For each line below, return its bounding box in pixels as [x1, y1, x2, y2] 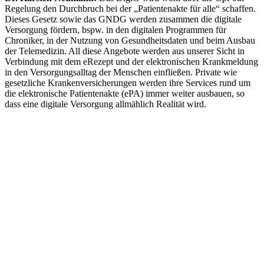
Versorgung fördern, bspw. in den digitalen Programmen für [5, 25, 226, 35]
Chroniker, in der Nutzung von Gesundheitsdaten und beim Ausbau [5, 35, 255, 46]
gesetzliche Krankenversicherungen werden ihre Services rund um [5, 78, 250, 88]
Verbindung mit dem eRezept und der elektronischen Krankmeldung [5, 57, 258, 67]
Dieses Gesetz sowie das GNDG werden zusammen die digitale [5, 14, 242, 25]
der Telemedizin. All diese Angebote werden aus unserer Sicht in [5, 46, 245, 57]
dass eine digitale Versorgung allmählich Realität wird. [5, 99, 206, 110]
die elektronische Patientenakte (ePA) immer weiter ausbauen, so [5, 88, 245, 99]
